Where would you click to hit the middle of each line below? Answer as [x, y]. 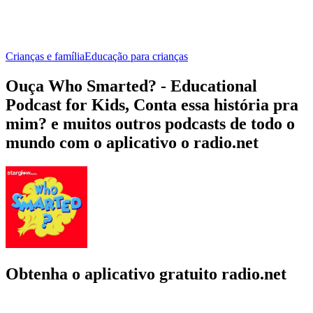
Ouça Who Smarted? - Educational [131, 86]
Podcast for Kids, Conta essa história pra [152, 104]
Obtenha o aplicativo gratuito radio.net [146, 274]
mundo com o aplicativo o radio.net [132, 142]
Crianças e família [45, 56]
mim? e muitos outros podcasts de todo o [150, 123]
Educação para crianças [136, 56]
